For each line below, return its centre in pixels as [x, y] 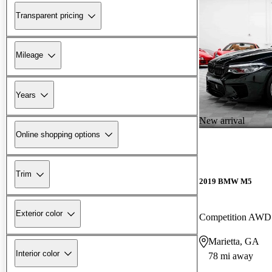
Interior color [38, 253]
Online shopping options [58, 134]
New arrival [222, 120]
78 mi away [231, 256]
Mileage [29, 55]
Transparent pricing [49, 16]
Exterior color [39, 214]
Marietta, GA [234, 241]
